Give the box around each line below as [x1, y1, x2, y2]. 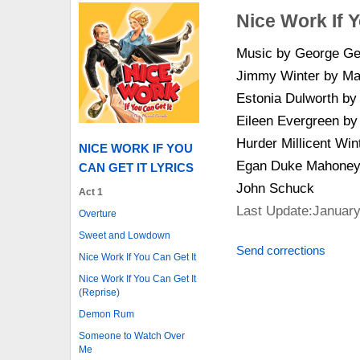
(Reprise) [79, 286, 120, 298]
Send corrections [235, 243, 325, 257]
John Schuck [235, 181, 314, 195]
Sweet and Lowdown [79, 229, 170, 241]
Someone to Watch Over [79, 329, 185, 342]
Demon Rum [79, 308, 134, 320]
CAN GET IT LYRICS [79, 160, 194, 174]
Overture [79, 207, 117, 219]
